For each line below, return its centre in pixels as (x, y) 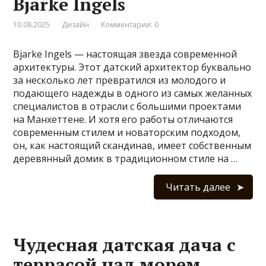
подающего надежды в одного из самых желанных (133, 93)
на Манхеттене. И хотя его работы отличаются (123, 119)
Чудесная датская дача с (125, 244)
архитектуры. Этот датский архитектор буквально (132, 67)
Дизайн (76, 24)
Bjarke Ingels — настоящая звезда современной (125, 54)
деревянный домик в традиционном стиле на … (126, 158)
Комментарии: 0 (130, 24)
